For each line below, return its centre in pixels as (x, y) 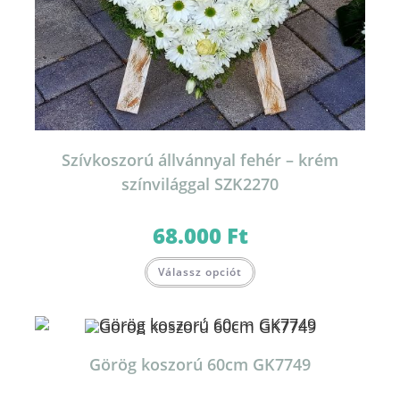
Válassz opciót (200, 271)
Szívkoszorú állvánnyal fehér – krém (200, 159)
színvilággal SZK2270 (200, 183)
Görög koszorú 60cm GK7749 (200, 364)
